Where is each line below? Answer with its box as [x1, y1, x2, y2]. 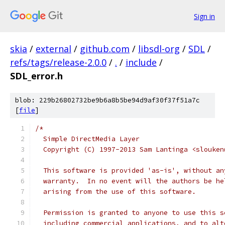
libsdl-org [138, 43, 180, 55]
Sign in [194, 11, 215, 21]
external [36, 43, 71, 55]
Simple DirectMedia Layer [35, 135, 140, 143]
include [126, 56, 157, 68]
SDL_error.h [10, 70, 63, 82]
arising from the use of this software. [35, 187, 196, 196]
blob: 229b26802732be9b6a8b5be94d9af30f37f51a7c [15, 96, 200, 104]
